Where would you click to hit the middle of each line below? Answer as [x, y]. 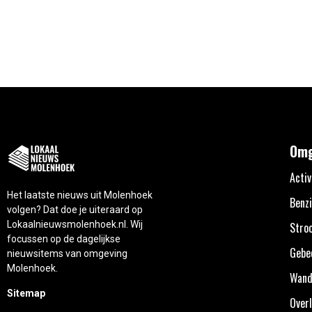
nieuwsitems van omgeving [67, 254]
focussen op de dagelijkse [64, 239]
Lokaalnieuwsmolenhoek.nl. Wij [75, 225]
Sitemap [26, 293]
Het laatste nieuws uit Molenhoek [80, 195]
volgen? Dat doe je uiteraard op [75, 210]
